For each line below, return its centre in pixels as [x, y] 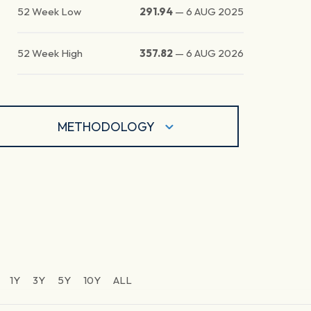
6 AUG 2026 [215, 53]
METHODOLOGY [107, 126]
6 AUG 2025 [215, 12]
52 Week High [50, 53]
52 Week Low [50, 12]
